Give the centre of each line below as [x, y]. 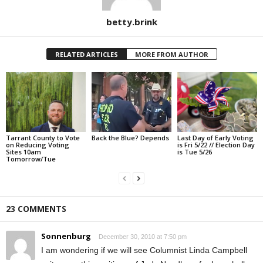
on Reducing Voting [38, 144]
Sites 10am [23, 151]
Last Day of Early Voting [215, 137]
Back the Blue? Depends [130, 137]
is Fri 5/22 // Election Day [216, 144]
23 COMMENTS [36, 208]
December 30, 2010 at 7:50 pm [143, 236]
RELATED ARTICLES [86, 54]
